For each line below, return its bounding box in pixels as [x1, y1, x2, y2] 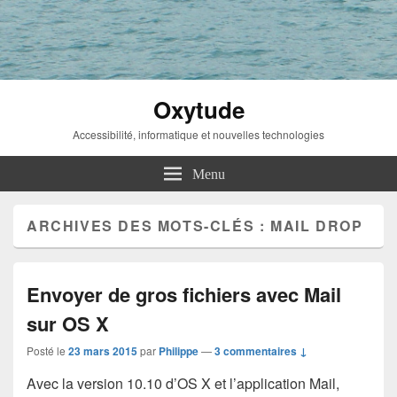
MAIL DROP [270, 214, 363, 236]
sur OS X [27, 308, 109, 338]
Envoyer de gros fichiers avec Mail [27, 279, 341, 308]
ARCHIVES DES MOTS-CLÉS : [27, 214, 271, 236]
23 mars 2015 [68, 342, 137, 359]
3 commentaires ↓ [214, 342, 307, 359]
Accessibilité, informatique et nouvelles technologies [73, 126, 324, 142]
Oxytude [152, 92, 245, 126]
